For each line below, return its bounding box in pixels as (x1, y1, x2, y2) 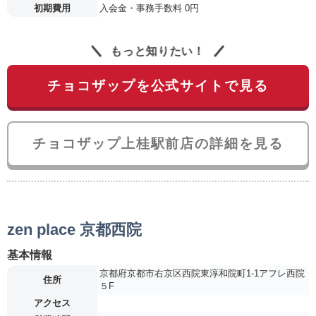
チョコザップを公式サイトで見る (47, 78, 269, 93)
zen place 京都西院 (7, 220, 142, 238)
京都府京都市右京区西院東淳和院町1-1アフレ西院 (99, 267, 305, 279)
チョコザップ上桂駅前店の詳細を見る (32, 135, 284, 151)
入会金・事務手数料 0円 (99, 2, 199, 13)
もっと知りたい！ (111, 44, 205, 57)
